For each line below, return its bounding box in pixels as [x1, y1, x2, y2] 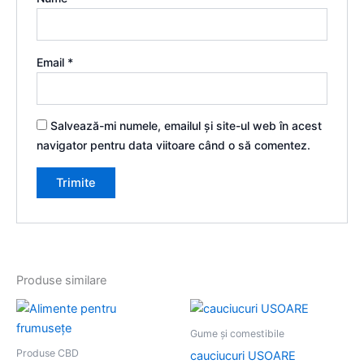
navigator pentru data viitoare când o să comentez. [37, 138, 311, 153]
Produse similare [16, 273, 106, 288]
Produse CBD [16, 347, 79, 360]
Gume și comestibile [190, 327, 284, 340]
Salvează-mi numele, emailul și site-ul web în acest [50, 119, 323, 133]
